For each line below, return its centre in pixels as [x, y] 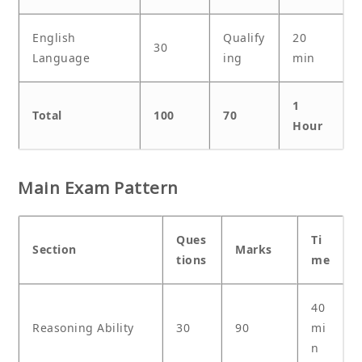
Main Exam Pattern [98, 188]
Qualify [244, 37]
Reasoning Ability [83, 328]
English [54, 37]
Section [55, 250]
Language [61, 57]
